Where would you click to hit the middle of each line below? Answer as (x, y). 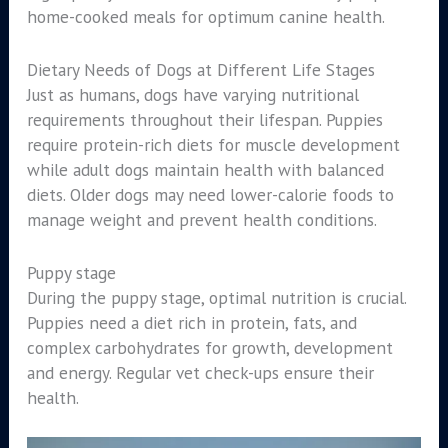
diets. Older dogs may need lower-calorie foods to (210, 195)
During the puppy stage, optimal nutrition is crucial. (216, 297)
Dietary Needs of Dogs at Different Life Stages (200, 70)
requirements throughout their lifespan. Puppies (204, 120)
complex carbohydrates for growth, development (209, 347)
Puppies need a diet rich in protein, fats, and (191, 322)
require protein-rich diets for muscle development (213, 145)
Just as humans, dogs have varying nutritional (192, 95)
